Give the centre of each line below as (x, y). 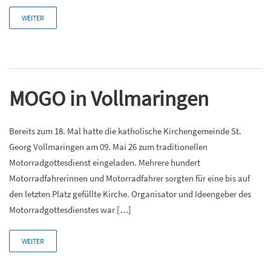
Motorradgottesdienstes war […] (70, 209)
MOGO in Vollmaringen (109, 98)
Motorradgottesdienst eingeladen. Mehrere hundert (105, 162)
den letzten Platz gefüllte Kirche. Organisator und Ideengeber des (130, 194)
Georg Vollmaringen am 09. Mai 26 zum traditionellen (108, 146)
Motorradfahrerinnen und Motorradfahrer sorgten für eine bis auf (129, 178)
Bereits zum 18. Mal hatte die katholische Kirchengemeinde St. (125, 131)
